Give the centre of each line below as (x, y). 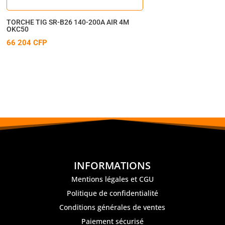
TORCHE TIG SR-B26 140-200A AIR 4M (68, 22)
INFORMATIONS (113, 166)
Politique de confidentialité (112, 193)
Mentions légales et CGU (112, 179)
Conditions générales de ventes (113, 207)
